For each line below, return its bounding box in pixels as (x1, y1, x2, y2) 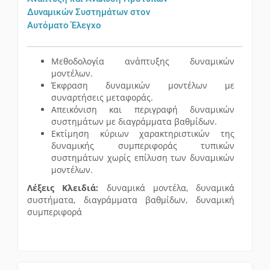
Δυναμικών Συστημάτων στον (27, 7, 150, 18)
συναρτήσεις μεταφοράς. (51, 92, 153, 104)
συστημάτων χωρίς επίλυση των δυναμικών (51, 152, 234, 164)
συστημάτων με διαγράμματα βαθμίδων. (51, 116, 217, 128)
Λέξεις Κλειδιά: (27, 182, 99, 194)
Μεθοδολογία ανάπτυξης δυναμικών (51, 55, 234, 67)
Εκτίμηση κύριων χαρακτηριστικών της (51, 128, 234, 140)
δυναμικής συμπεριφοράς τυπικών (51, 140, 234, 152)
